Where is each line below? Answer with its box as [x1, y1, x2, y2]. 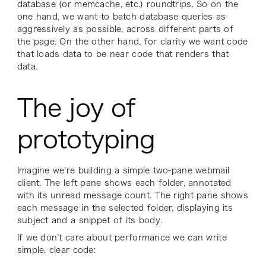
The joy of [17, 95, 136, 120]
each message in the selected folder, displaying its [17, 203, 233, 212]
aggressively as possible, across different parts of [17, 24, 233, 33]
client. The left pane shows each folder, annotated [17, 178, 232, 187]
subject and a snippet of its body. [17, 216, 163, 224]
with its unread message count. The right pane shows [17, 191, 248, 199]
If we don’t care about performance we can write [17, 233, 227, 242]
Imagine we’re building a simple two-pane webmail [17, 166, 230, 175]
